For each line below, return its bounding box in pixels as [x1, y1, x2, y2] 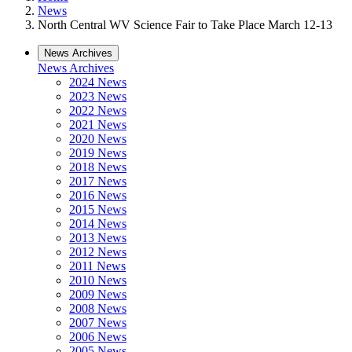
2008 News [69, 302, 126, 315]
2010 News [69, 273, 126, 287]
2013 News [69, 231, 126, 244]
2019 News [69, 146, 126, 159]
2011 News [69, 259, 126, 273]
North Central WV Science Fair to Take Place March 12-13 [38, 18, 332, 31]
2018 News [69, 160, 126, 174]
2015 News [69, 203, 126, 216]
